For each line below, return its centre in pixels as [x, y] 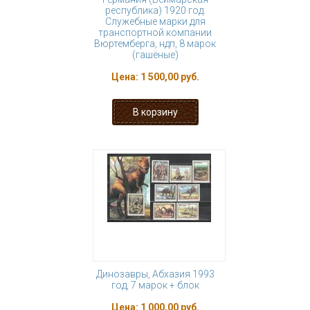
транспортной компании [155, 33]
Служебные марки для [155, 21]
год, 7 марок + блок [155, 285]
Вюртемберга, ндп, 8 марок [155, 44]
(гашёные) [155, 55]
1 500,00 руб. [170, 77]
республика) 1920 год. [155, 10]
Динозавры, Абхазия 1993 [155, 274]
